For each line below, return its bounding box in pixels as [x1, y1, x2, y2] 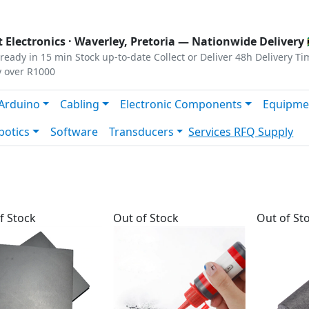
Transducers [108, 124, 174, 139]
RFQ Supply [234, 124, 294, 139]
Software [50, 124, 98, 139]
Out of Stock [113, 210, 179, 226]
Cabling [60, 97, 100, 112]
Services [188, 124, 235, 139]
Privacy [7, 3, 44, 19]
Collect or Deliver [154, 50, 232, 63]
